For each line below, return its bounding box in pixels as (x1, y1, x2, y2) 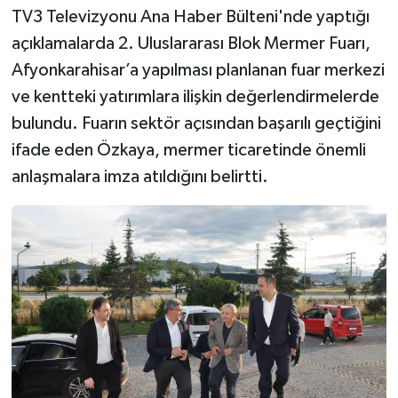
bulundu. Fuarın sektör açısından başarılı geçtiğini (11, 114, 381, 132)
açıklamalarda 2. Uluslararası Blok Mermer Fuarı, (11, 34, 370, 52)
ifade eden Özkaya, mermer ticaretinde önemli (11, 140, 366, 159)
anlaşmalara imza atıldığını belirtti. (11, 167, 268, 186)
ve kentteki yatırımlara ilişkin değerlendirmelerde (11, 87, 379, 106)
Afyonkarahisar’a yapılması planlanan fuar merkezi (11, 60, 385, 79)
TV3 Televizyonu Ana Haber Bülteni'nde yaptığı (11, 7, 370, 26)
